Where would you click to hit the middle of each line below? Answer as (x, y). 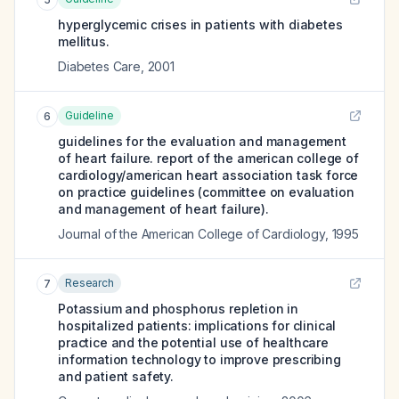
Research (90, 283)
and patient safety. (116, 376)
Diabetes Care (99, 66)
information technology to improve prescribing (199, 359)
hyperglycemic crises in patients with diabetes (200, 24)
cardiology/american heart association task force (208, 175)
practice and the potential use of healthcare (193, 342)
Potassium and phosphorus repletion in (179, 309)
